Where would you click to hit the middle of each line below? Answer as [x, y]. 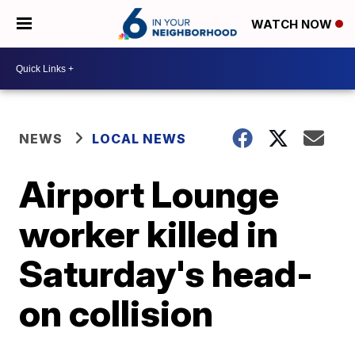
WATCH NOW [293, 25]
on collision [116, 313]
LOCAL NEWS [139, 139]
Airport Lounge [149, 194]
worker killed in [149, 234]
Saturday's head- [166, 273]
